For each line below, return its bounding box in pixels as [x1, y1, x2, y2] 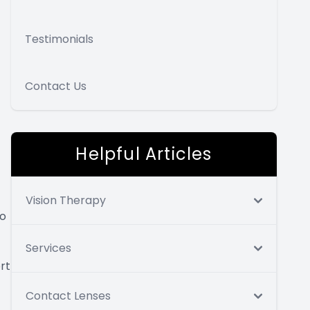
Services [26, 240, 71, 256]
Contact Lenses [26, 288, 111, 304]
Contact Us [25, 78, 86, 94]
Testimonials [25, 31, 93, 47]
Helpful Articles [75, 143, 212, 165]
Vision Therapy [26, 192, 106, 208]
